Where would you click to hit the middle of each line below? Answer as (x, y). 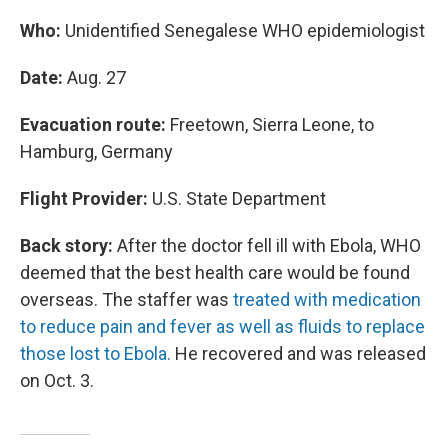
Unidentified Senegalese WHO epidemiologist (245, 30)
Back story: (66, 245)
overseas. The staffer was (126, 299)
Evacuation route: (93, 124)
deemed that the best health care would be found (215, 272)
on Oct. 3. (57, 380)
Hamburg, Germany (96, 151)
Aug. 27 (94, 77)
